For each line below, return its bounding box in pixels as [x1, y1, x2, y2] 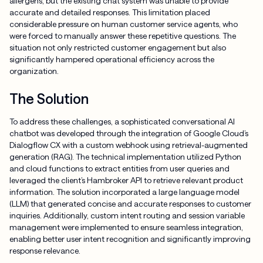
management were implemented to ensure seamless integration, [9, 222, 243, 232]
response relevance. [9, 245, 80, 256]
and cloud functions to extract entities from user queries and [9, 163, 230, 174]
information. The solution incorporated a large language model [9, 187, 240, 197]
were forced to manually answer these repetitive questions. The [9, 31, 236, 41]
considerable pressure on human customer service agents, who [9, 19, 238, 29]
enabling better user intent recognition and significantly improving [9, 234, 251, 244]
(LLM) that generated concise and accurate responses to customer [9, 198, 251, 209]
